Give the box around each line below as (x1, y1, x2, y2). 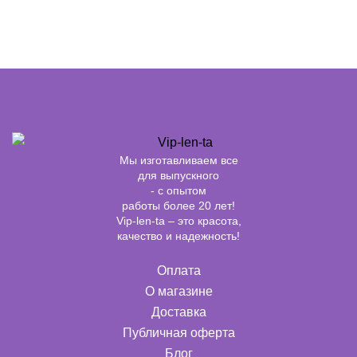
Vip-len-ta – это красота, (116, 214, 241, 227)
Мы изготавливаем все (119, 153, 238, 167)
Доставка (151, 304, 206, 319)
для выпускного (138, 168, 219, 182)
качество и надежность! (117, 229, 240, 242)
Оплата (156, 263, 201, 277)
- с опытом (151, 183, 206, 197)
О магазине (144, 284, 213, 298)
